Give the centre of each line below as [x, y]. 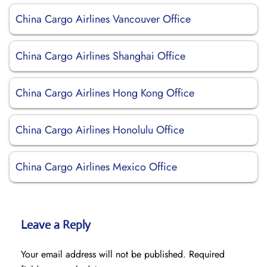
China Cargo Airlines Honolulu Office [100, 130]
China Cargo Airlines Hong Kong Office [105, 93]
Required [207, 254]
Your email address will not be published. [103, 254]
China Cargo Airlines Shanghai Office [100, 56]
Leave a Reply [56, 225]
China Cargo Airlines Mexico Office [96, 167]
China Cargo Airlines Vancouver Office [103, 19]
